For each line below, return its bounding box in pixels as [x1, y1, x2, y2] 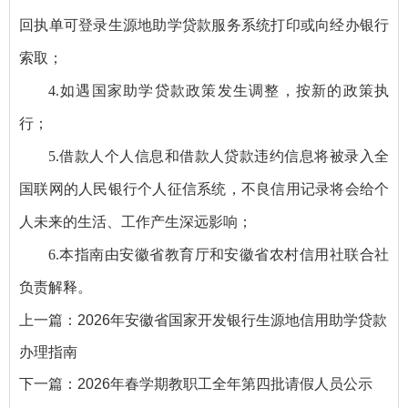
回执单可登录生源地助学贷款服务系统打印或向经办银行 [19, 16, 389, 33]
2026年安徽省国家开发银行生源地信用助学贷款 [77, 311, 387, 328]
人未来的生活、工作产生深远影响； [19, 213, 252, 229]
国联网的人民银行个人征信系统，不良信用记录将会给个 [19, 180, 389, 197]
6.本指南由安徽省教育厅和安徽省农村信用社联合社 [48, 246, 389, 262]
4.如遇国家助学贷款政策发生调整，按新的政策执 [48, 82, 389, 98]
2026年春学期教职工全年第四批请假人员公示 [77, 375, 372, 392]
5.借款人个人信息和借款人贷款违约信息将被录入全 [48, 148, 389, 164]
